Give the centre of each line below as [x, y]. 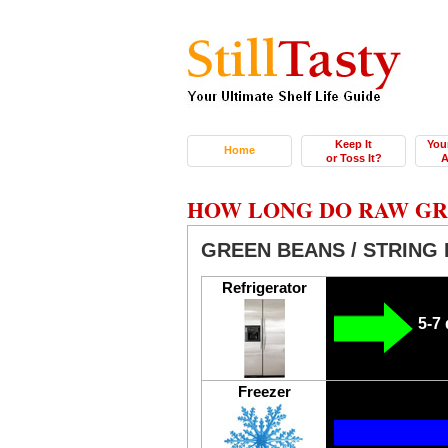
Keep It [353, 144]
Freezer [264, 391]
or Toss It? [353, 158]
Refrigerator [264, 287]
